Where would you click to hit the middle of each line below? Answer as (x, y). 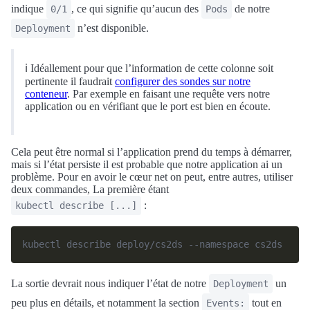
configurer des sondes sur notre (183, 81)
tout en (265, 303)
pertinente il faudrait (70, 81)
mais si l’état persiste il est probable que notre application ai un (147, 164)
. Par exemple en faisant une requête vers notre (168, 94)
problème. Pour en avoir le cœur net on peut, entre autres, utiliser (152, 177)
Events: (226, 303)
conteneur (46, 94)
